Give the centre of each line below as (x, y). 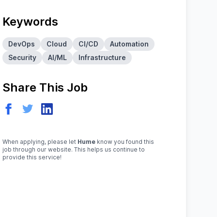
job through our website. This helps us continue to (74, 149)
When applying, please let (40, 142)
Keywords (31, 22)
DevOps (22, 44)
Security (23, 57)
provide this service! (32, 157)
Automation (130, 44)
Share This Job (45, 87)
